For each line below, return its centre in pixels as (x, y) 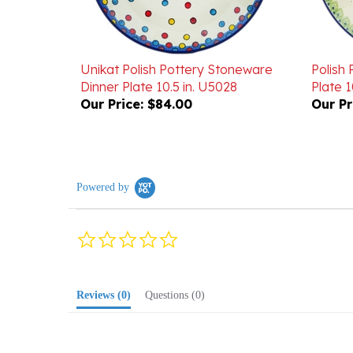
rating (191, 239)
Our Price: (112, 81)
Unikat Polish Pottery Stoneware (176, 46)
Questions (171, 272)
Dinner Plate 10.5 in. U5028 (159, 64)
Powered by (103, 164)
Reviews (99, 272)
